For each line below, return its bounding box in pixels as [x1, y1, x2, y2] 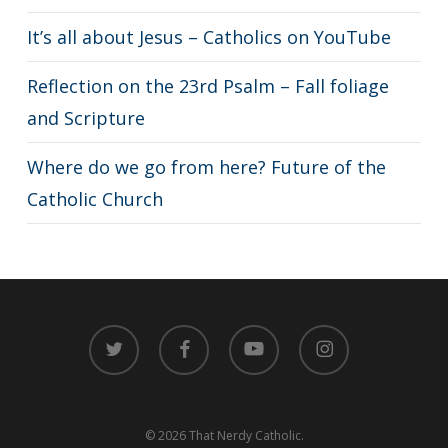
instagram [298, 326, 355, 343]
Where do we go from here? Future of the [26, 155, 386, 179]
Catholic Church [26, 187, 163, 211]
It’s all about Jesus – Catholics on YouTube [26, 25, 391, 49]
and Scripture [26, 106, 145, 130]
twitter [88, 326, 124, 343]
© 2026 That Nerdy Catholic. [144, 427, 304, 444]
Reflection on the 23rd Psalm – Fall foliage [26, 74, 389, 98]
